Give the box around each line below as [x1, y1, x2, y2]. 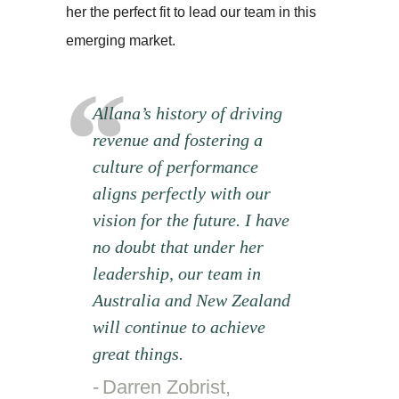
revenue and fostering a [93, 129, 263, 150]
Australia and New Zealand [93, 289, 290, 310]
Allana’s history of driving [93, 102, 282, 123]
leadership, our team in [93, 263, 261, 283]
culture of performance [93, 156, 258, 176]
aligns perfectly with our [93, 183, 271, 203]
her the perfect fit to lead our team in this [66, 4, 316, 20]
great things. [93, 343, 183, 363]
